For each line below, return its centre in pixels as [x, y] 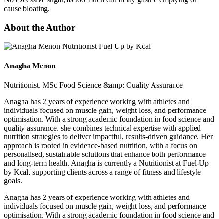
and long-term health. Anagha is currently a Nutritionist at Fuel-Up [106, 163]
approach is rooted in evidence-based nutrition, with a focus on [100, 145]
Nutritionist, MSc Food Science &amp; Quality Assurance [93, 85]
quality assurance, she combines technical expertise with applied [102, 128]
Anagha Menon [30, 66]
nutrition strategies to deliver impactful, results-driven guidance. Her [108, 136]
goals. [13, 180]
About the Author [40, 27]
